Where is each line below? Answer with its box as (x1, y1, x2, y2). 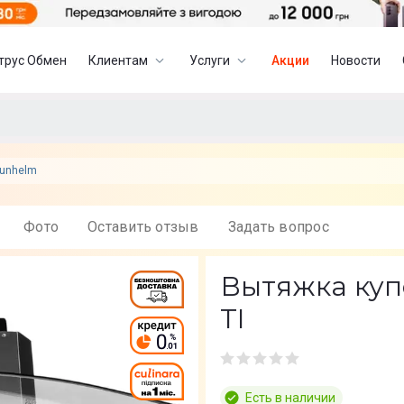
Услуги (189, 52, 231, 68)
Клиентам (88, 52, 149, 68)
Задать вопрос (235, 218, 329, 235)
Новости (331, 52, 381, 68)
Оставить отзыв (97, 218, 199, 235)
